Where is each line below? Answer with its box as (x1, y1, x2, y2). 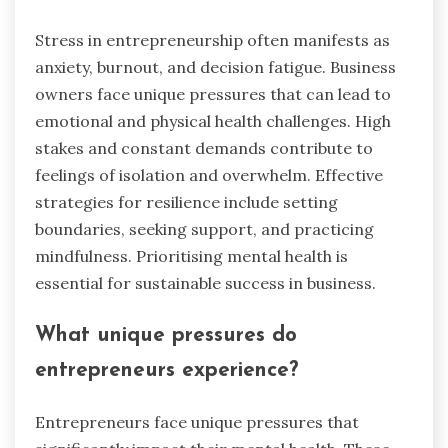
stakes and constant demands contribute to (35, 138, 373, 159)
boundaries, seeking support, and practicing (35, 219, 374, 240)
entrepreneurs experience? (35, 359, 298, 381)
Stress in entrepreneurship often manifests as (35, 30, 390, 51)
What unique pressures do (35, 324, 297, 346)
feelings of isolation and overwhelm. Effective (35, 165, 383, 186)
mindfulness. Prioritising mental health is (35, 246, 348, 267)
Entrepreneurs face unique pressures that (35, 411, 359, 432)
